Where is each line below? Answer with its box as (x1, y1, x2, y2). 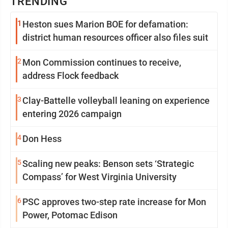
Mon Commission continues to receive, (22, 57, 181, 68)
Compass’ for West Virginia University (22, 172, 177, 182)
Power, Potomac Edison (22, 210, 118, 220)
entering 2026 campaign (22, 108, 122, 119)
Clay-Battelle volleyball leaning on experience (22, 95, 210, 106)
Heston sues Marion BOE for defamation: (22, 19, 188, 30)
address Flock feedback (22, 70, 119, 81)
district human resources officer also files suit (22, 32, 208, 43)
